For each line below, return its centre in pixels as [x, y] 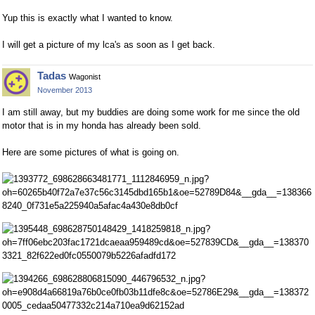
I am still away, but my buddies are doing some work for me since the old [151, 112]
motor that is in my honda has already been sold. [102, 126]
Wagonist [85, 77]
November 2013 [65, 90]
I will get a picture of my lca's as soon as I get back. [109, 45]
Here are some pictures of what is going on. [91, 153]
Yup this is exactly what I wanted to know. [88, 18]
